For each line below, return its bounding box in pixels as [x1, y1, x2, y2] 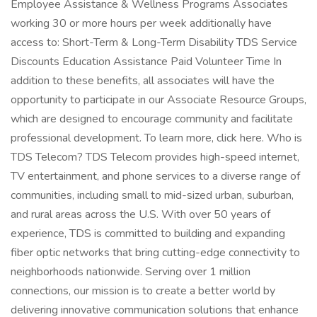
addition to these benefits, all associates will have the [11, 73, 275, 88]
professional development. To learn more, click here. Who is [11, 130, 302, 146]
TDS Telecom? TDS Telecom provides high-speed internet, [11, 149, 299, 165]
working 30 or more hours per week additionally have [11, 16, 272, 31]
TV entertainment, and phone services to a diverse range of [11, 168, 300, 184]
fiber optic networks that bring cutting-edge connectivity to [11, 245, 300, 260]
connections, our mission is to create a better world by [11, 283, 275, 299]
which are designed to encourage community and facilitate [11, 111, 293, 127]
